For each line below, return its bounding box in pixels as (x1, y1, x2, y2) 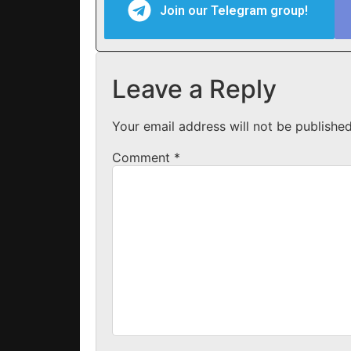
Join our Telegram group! (160, 2, 311, 18)
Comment (112, 149, 174, 165)
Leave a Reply (112, 73, 277, 104)
